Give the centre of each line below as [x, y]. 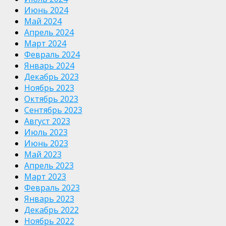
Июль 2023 [46, 132]
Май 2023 [43, 154]
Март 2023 [45, 176]
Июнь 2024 [46, 10]
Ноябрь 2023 [49, 88]
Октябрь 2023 [51, 99]
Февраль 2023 [52, 187]
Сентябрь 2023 [53, 110]
